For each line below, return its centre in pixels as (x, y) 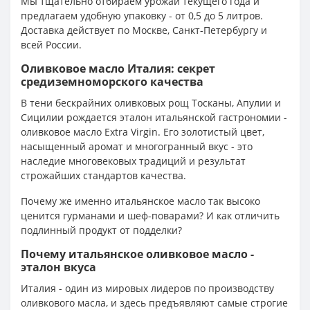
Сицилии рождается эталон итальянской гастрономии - (154, 117)
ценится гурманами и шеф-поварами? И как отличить (150, 215)
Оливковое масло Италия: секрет (118, 68)
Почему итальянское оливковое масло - (137, 254)
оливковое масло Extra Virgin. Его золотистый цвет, (143, 131)
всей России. (51, 44)
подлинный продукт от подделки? (101, 230)
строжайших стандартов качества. (103, 175)
